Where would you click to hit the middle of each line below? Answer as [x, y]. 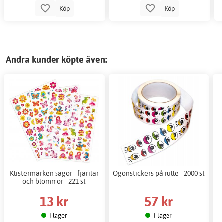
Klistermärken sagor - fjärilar [54, 173]
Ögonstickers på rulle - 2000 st [159, 173]
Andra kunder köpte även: [56, 60]
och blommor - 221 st [54, 181]
